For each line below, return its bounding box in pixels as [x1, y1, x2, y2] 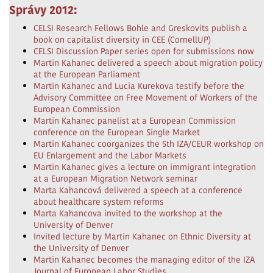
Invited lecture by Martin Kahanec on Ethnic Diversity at [34, 230, 251, 243]
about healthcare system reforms [34, 196, 164, 208]
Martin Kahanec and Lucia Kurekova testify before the [34, 80, 244, 92]
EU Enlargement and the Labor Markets [34, 149, 186, 161]
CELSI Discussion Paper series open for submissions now [34, 45, 254, 57]
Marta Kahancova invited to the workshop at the [34, 207, 222, 219]
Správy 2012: [9, 2, 77, 18]
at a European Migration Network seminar [34, 172, 197, 185]
